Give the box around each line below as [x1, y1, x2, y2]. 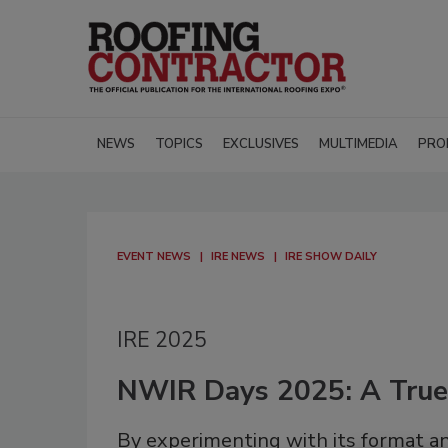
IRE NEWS [211, 249, 265, 265]
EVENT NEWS [117, 249, 191, 265]
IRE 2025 [117, 326, 207, 355]
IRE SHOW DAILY [285, 249, 377, 265]
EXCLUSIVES [223, 135, 299, 154]
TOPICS [155, 135, 203, 154]
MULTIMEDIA [319, 135, 398, 154]
